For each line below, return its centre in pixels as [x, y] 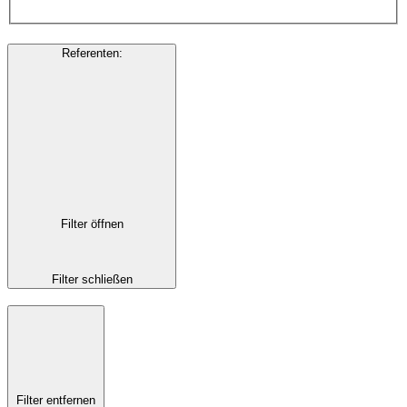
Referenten [90, 54]
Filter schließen [92, 279]
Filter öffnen [92, 224]
